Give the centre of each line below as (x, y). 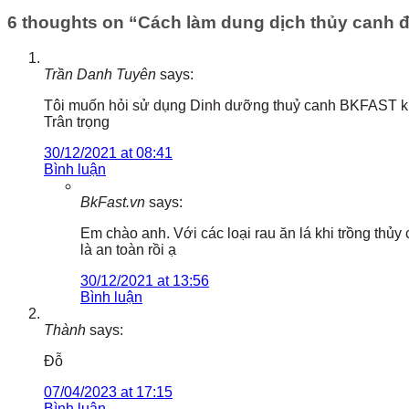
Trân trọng (77, 121)
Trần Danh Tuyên (100, 74)
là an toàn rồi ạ (128, 249)
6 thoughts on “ (73, 22)
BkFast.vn (113, 202)
